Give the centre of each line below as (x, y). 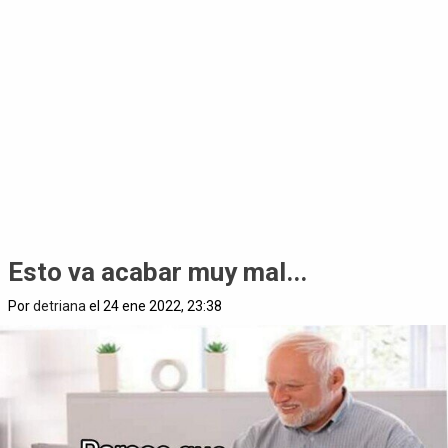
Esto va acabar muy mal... (157, 271)
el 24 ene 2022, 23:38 (154, 305)
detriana (59, 305)
